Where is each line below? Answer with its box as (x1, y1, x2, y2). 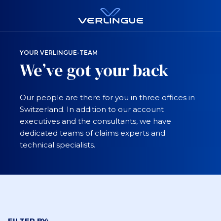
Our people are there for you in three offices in (20, 93, 195, 102)
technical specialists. (20, 140, 95, 149)
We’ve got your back (20, 59, 169, 81)
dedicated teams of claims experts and (20, 128, 165, 138)
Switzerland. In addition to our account (20, 105, 164, 114)
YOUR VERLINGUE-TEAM (20, 49, 98, 56)
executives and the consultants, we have (20, 116, 171, 126)
